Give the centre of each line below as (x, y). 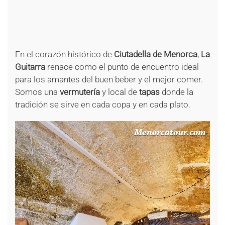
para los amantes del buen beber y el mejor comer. (109, 80)
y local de (120, 92)
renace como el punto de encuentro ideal (122, 67)
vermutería (80, 92)
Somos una (37, 92)
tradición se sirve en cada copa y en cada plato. (103, 105)
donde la (177, 92)
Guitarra (30, 67)
